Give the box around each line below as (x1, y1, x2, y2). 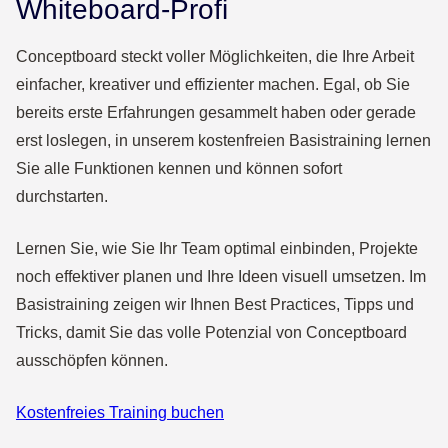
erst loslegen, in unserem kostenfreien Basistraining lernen (16, 132, 431, 150)
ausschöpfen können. (16, 352, 168, 370)
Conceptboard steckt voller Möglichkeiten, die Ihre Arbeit (16, 48, 414, 66)
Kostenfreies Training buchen (16, 404, 224, 422)
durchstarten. (16, 188, 108, 206)
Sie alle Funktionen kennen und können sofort (16, 160, 342, 178)
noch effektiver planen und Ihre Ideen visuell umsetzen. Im (16, 268, 426, 286)
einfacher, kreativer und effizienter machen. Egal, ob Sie (16, 76, 410, 94)
